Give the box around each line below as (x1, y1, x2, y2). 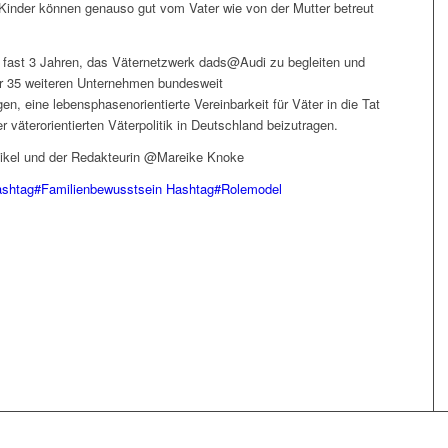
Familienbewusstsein (41, 178, 162, 198)
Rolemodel (221, 178, 282, 198)
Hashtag (166, 178, 214, 198)
